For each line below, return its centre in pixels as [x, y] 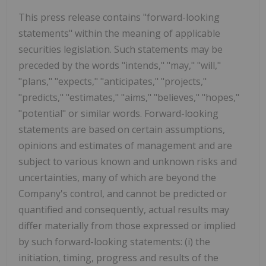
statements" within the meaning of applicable [119, 33]
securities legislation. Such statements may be [121, 49]
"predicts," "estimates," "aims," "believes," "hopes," [129, 97]
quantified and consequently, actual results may [124, 209]
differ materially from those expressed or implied [127, 225]
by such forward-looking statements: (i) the [114, 241]
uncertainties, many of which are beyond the [117, 177]
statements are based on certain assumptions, [122, 129]
